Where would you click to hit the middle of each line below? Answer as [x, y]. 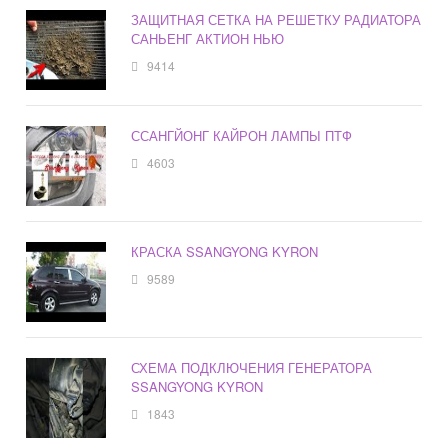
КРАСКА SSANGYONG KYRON [225, 252]
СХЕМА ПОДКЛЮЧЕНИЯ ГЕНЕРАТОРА [252, 368]
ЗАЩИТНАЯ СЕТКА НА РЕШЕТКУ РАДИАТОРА [276, 20]
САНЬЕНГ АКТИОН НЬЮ [208, 39]
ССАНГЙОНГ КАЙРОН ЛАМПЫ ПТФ [242, 136]
